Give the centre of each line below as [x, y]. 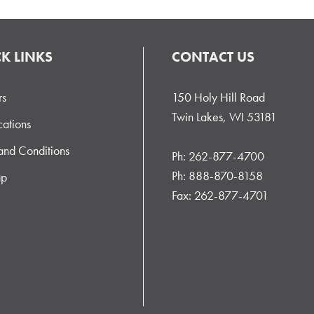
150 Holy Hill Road [218, 97]
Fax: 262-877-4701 [220, 195]
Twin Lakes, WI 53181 [224, 116]
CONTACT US [213, 56]
